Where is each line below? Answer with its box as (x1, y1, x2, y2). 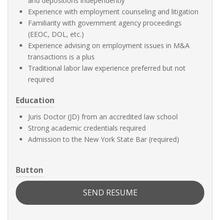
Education (16, 95, 55, 106)
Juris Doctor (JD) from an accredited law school (28, 112, 178, 121)
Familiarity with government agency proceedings (28, 18, 182, 27)
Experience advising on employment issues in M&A (28, 41, 190, 50)
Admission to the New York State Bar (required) (28, 135, 179, 144)
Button (16, 165, 43, 175)
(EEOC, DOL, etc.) (28, 29, 84, 39)
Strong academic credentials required (28, 123, 146, 133)
